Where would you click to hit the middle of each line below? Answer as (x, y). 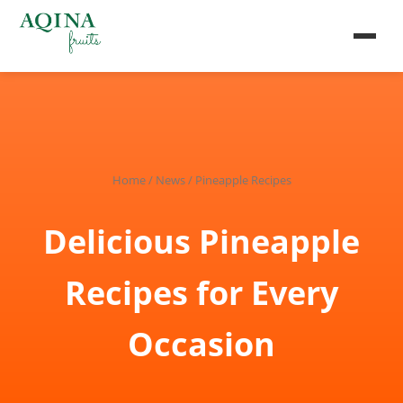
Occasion (201, 344)
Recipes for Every (201, 293)
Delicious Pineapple (201, 242)
